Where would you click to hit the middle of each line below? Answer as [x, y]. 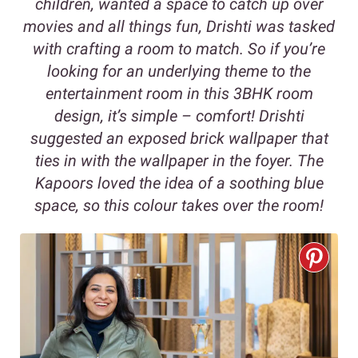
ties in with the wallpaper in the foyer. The [179, 161]
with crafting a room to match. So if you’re [179, 49]
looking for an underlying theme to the [179, 72]
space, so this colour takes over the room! [179, 206]
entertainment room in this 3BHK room [179, 94]
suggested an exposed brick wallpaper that [179, 139]
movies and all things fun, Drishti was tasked [179, 27]
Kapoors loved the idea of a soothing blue [179, 183]
